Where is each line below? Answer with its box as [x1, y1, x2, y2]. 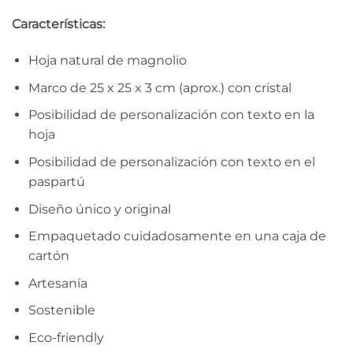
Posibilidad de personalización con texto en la [28, 107, 314, 123]
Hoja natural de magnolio [28, 53, 187, 69]
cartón [28, 248, 69, 264]
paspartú [28, 173, 85, 189]
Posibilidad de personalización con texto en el [28, 154, 315, 169]
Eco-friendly [28, 329, 104, 345]
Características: [12, 17, 105, 32]
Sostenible [28, 303, 95, 318]
